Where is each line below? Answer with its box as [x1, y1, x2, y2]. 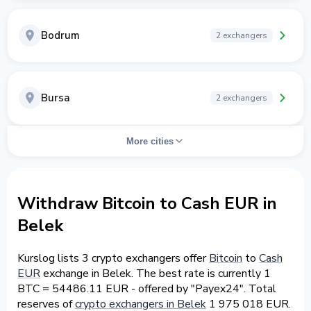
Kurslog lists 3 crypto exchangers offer [17, 250, 209, 266]
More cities [126, 135, 174, 146]
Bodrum [41, 28, 80, 42]
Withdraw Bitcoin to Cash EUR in [17, 192, 277, 215]
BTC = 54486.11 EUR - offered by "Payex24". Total [17, 280, 276, 296]
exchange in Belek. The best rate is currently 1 [40, 265, 271, 281]
